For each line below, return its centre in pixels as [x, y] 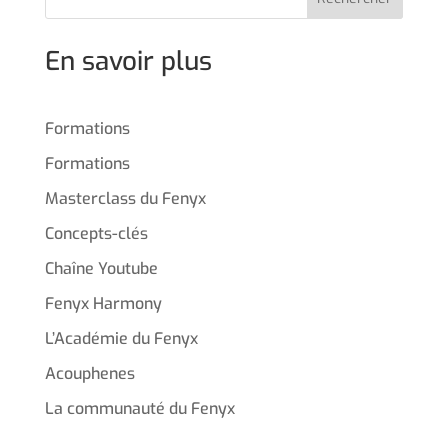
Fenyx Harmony [103, 303]
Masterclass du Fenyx [125, 198]
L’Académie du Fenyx [121, 338]
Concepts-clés [96, 233]
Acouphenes [89, 373]
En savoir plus [128, 61]
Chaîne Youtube [101, 268]
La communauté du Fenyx [139, 408]
